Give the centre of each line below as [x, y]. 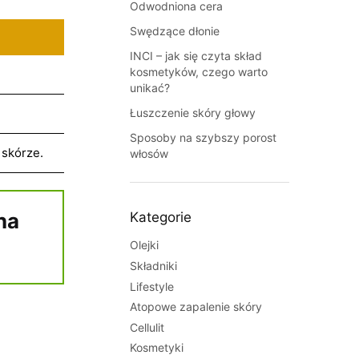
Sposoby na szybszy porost [204, 138]
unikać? [150, 87]
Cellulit [147, 327]
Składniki [154, 266]
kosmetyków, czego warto [199, 71]
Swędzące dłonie [175, 30]
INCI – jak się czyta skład [196, 55]
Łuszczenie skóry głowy [193, 113]
